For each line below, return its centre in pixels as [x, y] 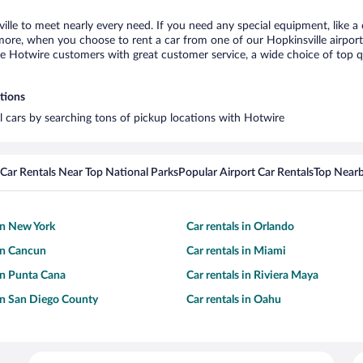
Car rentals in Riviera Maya [252, 275]
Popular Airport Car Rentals [246, 173]
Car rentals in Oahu [234, 300]
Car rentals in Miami [236, 251]
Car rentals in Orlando [240, 227]
